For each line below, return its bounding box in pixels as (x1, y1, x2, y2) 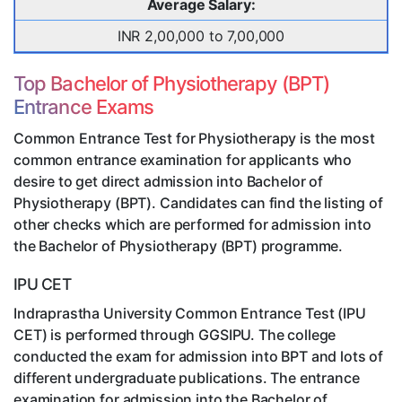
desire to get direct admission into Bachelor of (13, 172, 323, 191)
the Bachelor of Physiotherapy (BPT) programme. (13, 237, 344, 256)
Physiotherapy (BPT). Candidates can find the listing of (13, 194, 383, 213)
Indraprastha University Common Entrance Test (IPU (13, 304, 366, 323)
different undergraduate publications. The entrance (13, 369, 360, 388)
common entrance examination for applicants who (13, 151, 353, 170)
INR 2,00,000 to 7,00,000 (117, 27, 285, 46)
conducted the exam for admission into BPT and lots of (13, 347, 384, 366)
